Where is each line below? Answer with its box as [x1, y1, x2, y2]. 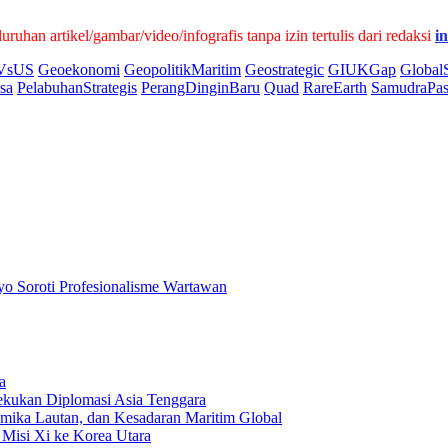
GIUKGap [328, 61, 396, 79]
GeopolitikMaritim [124, 61, 241, 79]
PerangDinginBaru [141, 79, 260, 97]
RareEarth [303, 79, 367, 97]
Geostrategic [245, 61, 324, 79]
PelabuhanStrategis [17, 79, 137, 97]
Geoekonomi [38, 61, 120, 79]
